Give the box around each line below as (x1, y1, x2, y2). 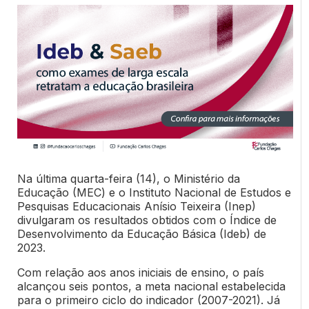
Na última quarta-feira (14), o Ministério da (17, 172, 240, 186)
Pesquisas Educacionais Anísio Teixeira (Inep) (17, 199, 256, 214)
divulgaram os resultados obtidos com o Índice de (17, 213, 277, 228)
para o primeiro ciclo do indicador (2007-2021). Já (17, 293, 280, 308)
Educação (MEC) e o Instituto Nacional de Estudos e (17, 186, 291, 200)
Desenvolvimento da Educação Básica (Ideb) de (17, 227, 266, 241)
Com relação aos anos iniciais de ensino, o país (17, 266, 264, 280)
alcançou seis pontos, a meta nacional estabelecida (17, 279, 286, 294)
